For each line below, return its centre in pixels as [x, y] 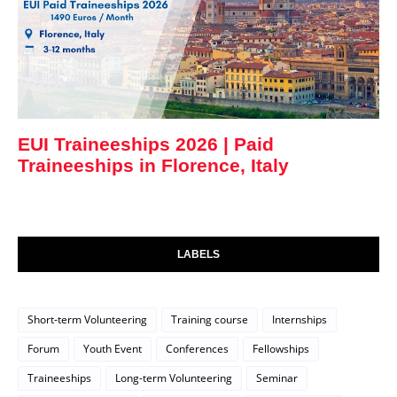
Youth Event [113, 348]
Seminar [277, 378]
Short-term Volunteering [87, 319]
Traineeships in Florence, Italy [153, 166]
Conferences [197, 348]
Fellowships [281, 348]
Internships [300, 319]
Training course [210, 319]
